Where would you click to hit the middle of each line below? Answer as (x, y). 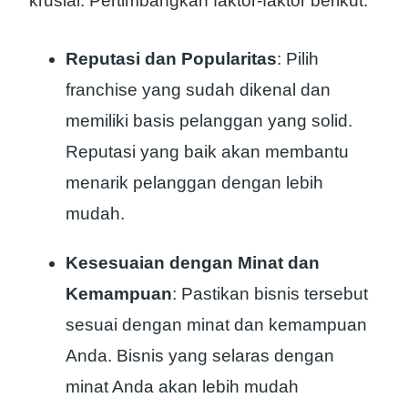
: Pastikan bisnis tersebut (270, 294)
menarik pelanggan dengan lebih (194, 183)
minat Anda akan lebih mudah (182, 387)
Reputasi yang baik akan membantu (207, 152)
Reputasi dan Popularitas (171, 59)
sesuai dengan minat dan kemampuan (216, 325)
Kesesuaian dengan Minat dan (193, 263)
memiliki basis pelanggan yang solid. (209, 121)
